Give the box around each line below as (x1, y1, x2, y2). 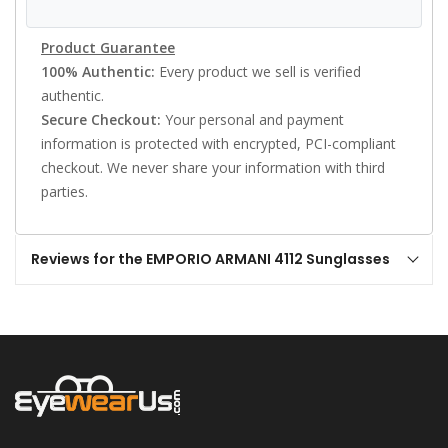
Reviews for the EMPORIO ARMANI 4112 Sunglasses (31, 249, 390, 269)
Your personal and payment (161, 110, 344, 129)
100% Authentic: (41, 62, 155, 81)
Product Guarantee (41, 38, 175, 57)
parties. (41, 182, 88, 201)
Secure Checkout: (41, 110, 161, 129)
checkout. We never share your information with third (41, 158, 385, 177)
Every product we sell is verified (155, 62, 361, 81)
